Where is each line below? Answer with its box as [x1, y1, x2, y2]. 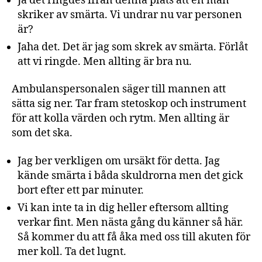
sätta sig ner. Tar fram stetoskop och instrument [12, 97, 246, 111]
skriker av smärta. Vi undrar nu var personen [18, 8, 242, 22]
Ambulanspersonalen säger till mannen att [12, 82, 226, 96]
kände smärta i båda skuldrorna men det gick [18, 168, 243, 182]
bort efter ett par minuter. [18, 183, 144, 197]
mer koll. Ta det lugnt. [18, 244, 126, 258]
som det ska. [12, 126, 75, 140]
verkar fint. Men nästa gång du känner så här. [18, 215, 243, 229]
